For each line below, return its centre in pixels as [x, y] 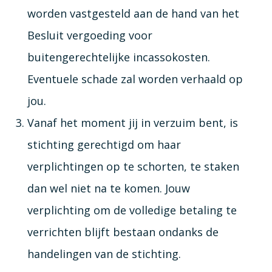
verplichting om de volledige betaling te [132, 210]
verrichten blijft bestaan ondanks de [123, 232]
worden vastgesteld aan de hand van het [133, 13]
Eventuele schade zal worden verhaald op [135, 79]
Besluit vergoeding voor [90, 35]
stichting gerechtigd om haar [104, 144]
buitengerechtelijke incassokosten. [118, 57]
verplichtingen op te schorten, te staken [133, 166]
